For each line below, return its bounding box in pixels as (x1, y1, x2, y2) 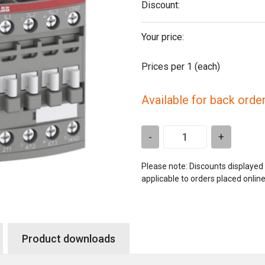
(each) (195, 60, 220, 72)
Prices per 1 (141, 60, 192, 72)
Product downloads (22, 232, 115, 245)
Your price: (141, 31, 184, 43)
